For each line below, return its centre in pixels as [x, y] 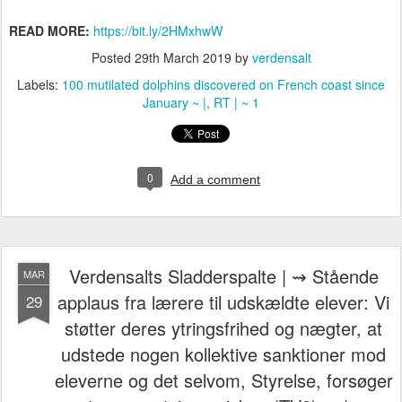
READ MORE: [49, 31]
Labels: [39, 85]
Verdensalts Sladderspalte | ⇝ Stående [223, 276]
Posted [113, 58]
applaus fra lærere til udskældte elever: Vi [223, 302]
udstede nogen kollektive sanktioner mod [223, 354]
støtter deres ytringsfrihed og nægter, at [223, 328]
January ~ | [175, 103]
